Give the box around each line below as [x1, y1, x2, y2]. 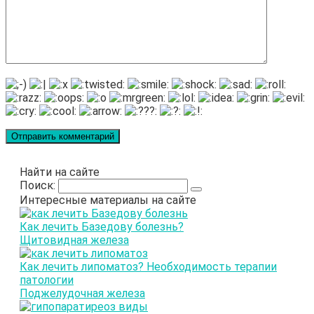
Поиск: [20, 179, 58, 193]
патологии [20, 273, 74, 287]
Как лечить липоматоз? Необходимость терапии [20, 260, 277, 274]
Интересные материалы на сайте [20, 193, 196, 207]
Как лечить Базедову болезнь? [20, 220, 184, 234]
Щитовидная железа [20, 233, 129, 247]
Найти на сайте [20, 165, 100, 179]
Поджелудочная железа [20, 287, 145, 301]
